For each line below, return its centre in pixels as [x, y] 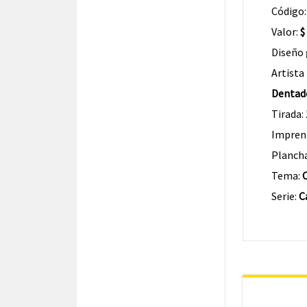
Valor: [285, 32]
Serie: [285, 196]
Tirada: [288, 114]
